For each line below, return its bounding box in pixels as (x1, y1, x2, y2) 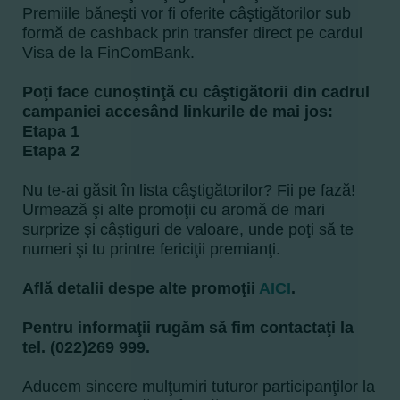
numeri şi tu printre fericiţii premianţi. (22, 240, 280, 258)
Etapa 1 (22, 122, 79, 140)
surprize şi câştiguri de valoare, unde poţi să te (22, 221, 354, 238)
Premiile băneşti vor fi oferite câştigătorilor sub (22, 4, 351, 22)
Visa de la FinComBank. (22, 44, 195, 62)
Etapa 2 (22, 142, 79, 160)
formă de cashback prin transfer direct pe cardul (22, 24, 362, 42)
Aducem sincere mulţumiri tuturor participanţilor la (22, 378, 375, 396)
